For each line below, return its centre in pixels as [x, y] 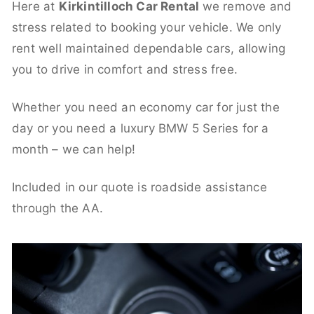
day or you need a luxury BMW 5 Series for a [141, 128]
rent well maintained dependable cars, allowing [149, 48]
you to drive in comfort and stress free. [125, 69]
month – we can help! [74, 149]
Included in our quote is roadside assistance [139, 187]
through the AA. [57, 208]
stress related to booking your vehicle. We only [147, 27]
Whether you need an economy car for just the [146, 107]
